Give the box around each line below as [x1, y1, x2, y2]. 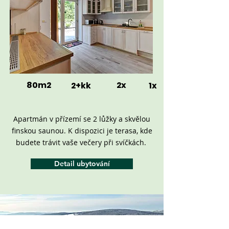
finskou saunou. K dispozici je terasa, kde [11, 126, 152, 135]
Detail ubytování [54, 159, 110, 168]
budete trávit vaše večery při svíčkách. [15, 138, 148, 147]
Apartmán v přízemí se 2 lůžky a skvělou [13, 114, 150, 124]
